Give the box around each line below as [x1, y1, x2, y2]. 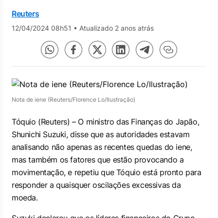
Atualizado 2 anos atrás [79, 24, 154, 32]
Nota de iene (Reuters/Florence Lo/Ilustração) [12, 96, 135, 103]
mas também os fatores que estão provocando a [12, 155, 184, 164]
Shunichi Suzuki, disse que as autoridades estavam [12, 129, 190, 139]
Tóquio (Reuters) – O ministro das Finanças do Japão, [12, 117, 200, 127]
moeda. [12, 193, 38, 202]
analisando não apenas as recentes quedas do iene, [12, 142, 192, 152]
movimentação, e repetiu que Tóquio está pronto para [12, 167, 201, 177]
